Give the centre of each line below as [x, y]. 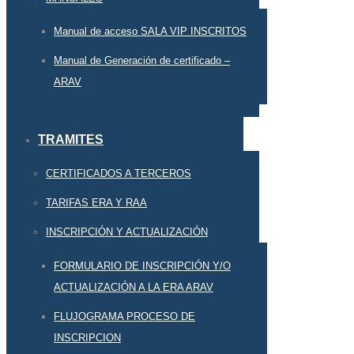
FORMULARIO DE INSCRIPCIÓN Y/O [142, 265]
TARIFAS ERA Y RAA [96, 203]
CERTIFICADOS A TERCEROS [119, 173]
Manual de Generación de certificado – [142, 61]
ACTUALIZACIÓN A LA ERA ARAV [134, 287]
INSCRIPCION [87, 338]
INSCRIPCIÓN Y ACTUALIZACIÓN [127, 232]
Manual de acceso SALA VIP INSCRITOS [150, 31]
